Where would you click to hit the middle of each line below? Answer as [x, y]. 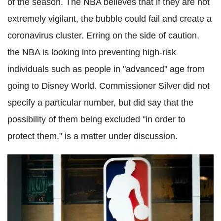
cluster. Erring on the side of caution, [126, 36]
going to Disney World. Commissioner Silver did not [109, 86]
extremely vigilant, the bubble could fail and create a [110, 19]
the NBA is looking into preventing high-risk [92, 52]
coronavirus [30, 36]
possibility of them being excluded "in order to [96, 119]
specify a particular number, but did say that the [100, 103]
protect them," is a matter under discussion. [92, 136]
